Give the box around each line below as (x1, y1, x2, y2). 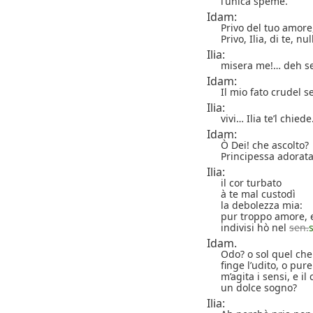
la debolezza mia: (221, 198, 303, 212)
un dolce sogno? (221, 280, 297, 294)
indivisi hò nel (221, 220, 289, 234)
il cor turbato (221, 175, 282, 189)
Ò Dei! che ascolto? (221, 138, 309, 152)
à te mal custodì (221, 187, 296, 201)
